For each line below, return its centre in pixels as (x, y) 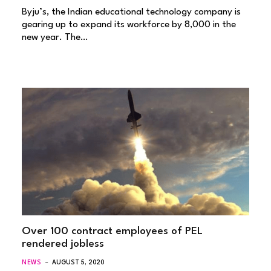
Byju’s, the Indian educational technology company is (131, 12)
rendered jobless (66, 244)
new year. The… (55, 37)
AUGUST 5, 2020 (78, 263)
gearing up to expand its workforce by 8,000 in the (129, 24)
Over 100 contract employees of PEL (112, 231)
